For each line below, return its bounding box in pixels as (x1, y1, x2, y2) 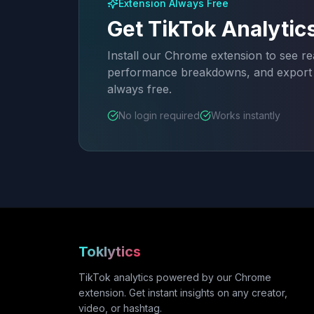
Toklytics (78, 243, 141, 260)
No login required (118, 109, 200, 121)
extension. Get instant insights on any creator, (78, 287, 287, 299)
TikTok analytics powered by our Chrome (78, 271, 271, 283)
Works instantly (211, 109, 280, 121)
